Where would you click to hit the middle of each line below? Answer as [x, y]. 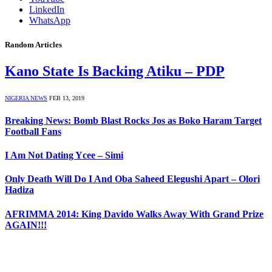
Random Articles [33, 44]
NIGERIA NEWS [26, 98]
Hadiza [19, 190]
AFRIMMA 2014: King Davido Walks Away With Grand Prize [134, 214]
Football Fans [33, 131]
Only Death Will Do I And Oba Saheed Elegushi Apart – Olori [132, 179]
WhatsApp [50, 21]
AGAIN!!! [26, 225]
